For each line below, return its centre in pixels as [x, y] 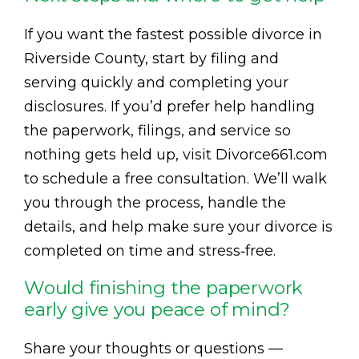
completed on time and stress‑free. [150, 250]
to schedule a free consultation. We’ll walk [175, 178]
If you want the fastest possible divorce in [173, 34]
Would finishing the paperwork [164, 287]
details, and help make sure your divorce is [178, 226]
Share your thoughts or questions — [153, 348]
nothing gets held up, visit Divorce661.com [176, 154]
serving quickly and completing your [156, 82]
